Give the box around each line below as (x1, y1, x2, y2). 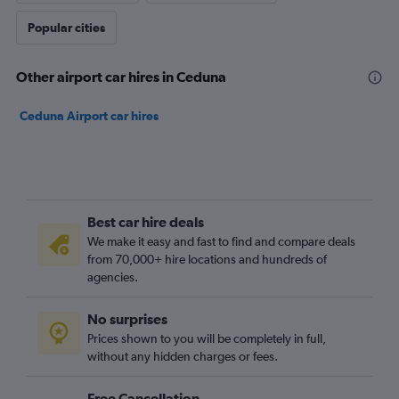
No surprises (87, 311, 167, 327)
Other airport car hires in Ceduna (16, 69, 226, 85)
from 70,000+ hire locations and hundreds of (87, 252, 327, 266)
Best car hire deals (87, 214, 204, 230)
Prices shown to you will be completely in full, (87, 331, 326, 346)
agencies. (87, 270, 138, 284)
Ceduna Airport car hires (20, 109, 159, 123)
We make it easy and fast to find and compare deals (87, 234, 355, 248)
